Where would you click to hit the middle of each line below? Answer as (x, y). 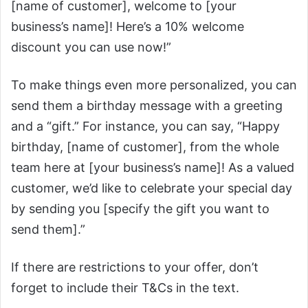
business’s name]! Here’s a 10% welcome (128, 26)
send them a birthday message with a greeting (147, 106)
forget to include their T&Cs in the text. (125, 288)
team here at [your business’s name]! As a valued (153, 167)
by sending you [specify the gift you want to (140, 209)
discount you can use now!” (91, 47)
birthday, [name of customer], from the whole (145, 147)
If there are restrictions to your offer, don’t (135, 267)
